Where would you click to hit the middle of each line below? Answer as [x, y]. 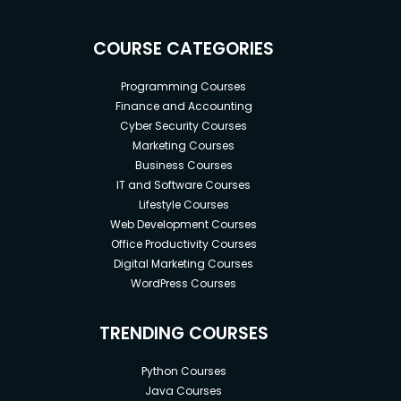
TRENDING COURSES [183, 334]
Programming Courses [184, 87]
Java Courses [184, 391]
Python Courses [183, 371]
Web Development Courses [184, 225]
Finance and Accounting [183, 107]
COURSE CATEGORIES [184, 49]
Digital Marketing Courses [184, 264]
